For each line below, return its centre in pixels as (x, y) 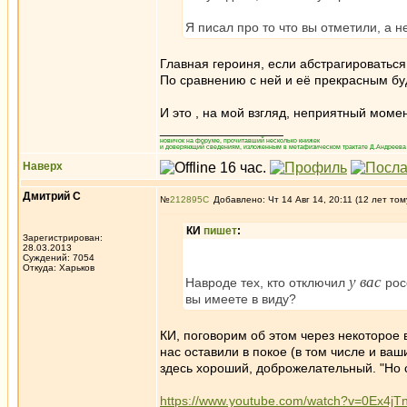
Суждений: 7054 (59, 258)
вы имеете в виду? (241, 299)
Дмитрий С (52, 196)
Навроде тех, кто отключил (267, 283)
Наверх (43, 166)
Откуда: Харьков (59, 268)
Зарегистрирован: (63, 238)
